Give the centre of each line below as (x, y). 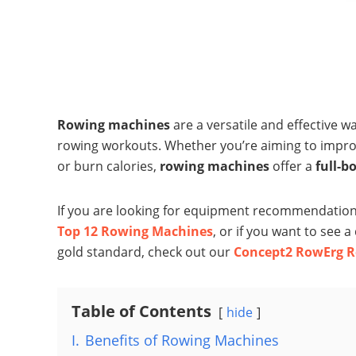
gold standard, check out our (145, 252)
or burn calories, (108, 166)
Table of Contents (141, 311)
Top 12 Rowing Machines (135, 232)
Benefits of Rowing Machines (182, 341)
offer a (292, 166)
